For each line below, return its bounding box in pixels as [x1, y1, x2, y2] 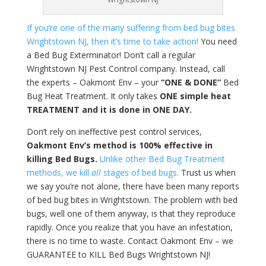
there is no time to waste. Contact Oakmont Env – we [26, 235, 233, 246]
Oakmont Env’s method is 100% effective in [26, 139, 213, 151]
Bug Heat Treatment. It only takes [26, 90, 160, 102]
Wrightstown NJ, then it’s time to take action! [26, 35, 198, 47]
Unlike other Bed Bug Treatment [99, 153, 225, 164]
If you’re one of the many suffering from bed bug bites [26, 21, 235, 33]
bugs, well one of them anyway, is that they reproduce [26, 207, 236, 219]
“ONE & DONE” [160, 76, 221, 88]
